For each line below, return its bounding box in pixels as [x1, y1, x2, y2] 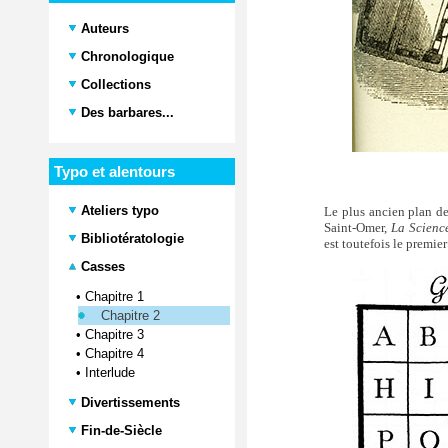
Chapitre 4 [85, 346, 144, 361]
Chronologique [81, 49, 174, 64]
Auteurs [81, 21, 129, 36]
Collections [81, 77, 151, 92]
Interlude [85, 365, 135, 380]
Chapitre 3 [85, 327, 144, 342]
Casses [77, 259, 125, 274]
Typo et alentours [54, 163, 175, 180]
